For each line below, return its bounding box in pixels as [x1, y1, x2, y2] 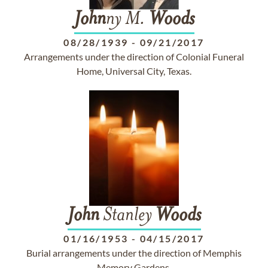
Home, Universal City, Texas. [77, 65, 191, 77]
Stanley [99, 206, 156, 226]
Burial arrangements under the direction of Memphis [26, 247, 242, 258]
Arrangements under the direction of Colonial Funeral [24, 51, 244, 62]
